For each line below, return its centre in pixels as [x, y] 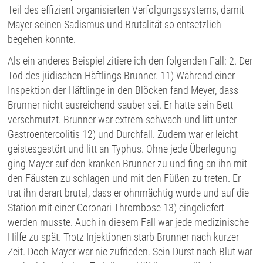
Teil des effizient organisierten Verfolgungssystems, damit [126, 10]
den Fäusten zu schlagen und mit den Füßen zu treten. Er [124, 178]
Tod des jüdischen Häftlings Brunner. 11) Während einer [122, 76]
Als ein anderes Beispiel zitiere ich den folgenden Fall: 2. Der [130, 61]
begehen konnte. [42, 39]
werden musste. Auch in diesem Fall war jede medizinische [129, 222]
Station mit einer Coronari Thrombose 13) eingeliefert [116, 208]
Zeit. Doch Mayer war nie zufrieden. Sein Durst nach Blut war [130, 252]
